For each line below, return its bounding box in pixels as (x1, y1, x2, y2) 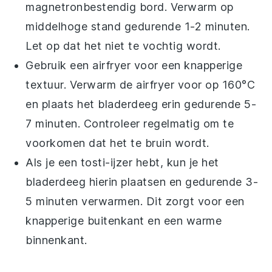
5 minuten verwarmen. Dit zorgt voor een (25, 194, 245, 208)
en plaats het (25, 97, 98, 110)
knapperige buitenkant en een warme (25, 214, 222, 227)
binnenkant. (25, 233, 87, 246)
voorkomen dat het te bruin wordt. (25, 136, 209, 149)
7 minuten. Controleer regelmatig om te (25, 117, 234, 130)
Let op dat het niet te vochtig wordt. (25, 39, 221, 52)
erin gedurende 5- (158, 97, 257, 110)
